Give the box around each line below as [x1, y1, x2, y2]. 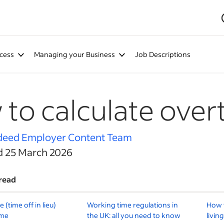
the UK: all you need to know [87, 210, 181, 220]
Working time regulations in [87, 200, 178, 209]
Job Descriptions [134, 49, 190, 59]
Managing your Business [33, 49, 115, 59]
